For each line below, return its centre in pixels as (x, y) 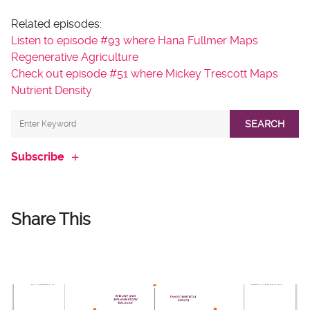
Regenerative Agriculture (76, 57)
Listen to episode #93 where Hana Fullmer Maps (135, 40)
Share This (51, 219)
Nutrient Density (53, 90)
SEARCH (264, 124)
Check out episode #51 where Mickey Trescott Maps (145, 74)
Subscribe (38, 157)
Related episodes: (56, 24)
